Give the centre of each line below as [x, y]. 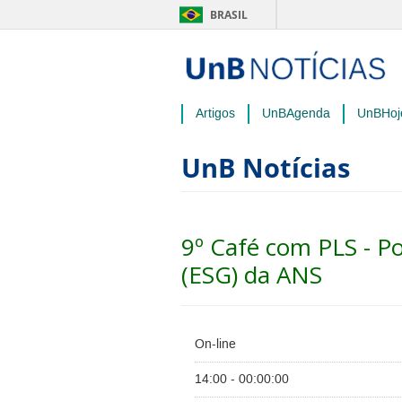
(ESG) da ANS [252, 275]
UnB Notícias [266, 167]
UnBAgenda [296, 114]
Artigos [215, 114]
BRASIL [229, 15]
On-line [215, 345]
